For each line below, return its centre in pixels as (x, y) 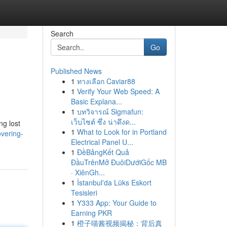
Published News (76, 71)
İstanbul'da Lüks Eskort (114, 182)
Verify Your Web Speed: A (118, 91)
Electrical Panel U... (102, 142)
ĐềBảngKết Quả (103, 152)
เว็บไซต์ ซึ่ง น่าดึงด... (103, 122)
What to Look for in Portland (122, 132)
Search (62, 33)
